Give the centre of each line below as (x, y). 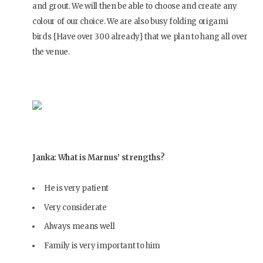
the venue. (51, 52)
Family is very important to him (102, 245)
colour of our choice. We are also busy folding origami (130, 22)
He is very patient (77, 188)
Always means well (80, 227)
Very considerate (75, 207)
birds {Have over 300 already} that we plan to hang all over (140, 37)
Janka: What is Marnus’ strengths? (99, 158)
